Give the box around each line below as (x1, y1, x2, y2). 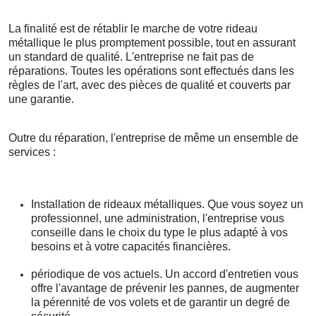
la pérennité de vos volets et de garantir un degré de (31, 296, 290, 309)
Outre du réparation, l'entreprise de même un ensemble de (8, 132, 298, 145)
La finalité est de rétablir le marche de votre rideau (8, 23, 257, 35)
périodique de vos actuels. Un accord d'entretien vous (31, 268, 298, 281)
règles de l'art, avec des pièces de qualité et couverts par (8, 79, 291, 92)
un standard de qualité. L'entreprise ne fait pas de (8, 51, 254, 63)
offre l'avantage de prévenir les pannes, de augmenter (31, 282, 299, 295)
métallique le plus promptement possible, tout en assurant (8, 37, 296, 49)
